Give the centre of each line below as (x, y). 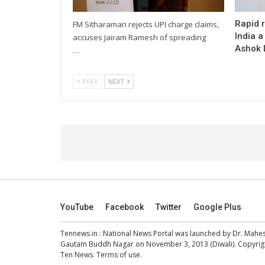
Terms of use (118, 254)
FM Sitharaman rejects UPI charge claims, (146, 24)
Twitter (169, 207)
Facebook (125, 207)
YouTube (77, 207)
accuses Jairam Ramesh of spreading (139, 37)
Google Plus (217, 207)
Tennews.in (79, 233)
